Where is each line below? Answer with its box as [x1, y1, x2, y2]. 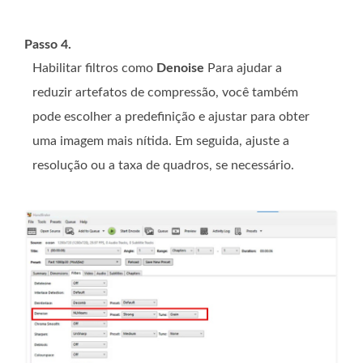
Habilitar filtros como [32, 61, 156, 75]
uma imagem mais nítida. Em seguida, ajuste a [32, 134, 289, 147]
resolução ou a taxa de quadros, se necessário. [32, 158, 294, 172]
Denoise [156, 61, 204, 75]
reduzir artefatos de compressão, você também [32, 85, 298, 99]
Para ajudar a [204, 61, 282, 75]
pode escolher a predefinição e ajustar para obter [32, 109, 310, 123]
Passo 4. [24, 37, 71, 51]
